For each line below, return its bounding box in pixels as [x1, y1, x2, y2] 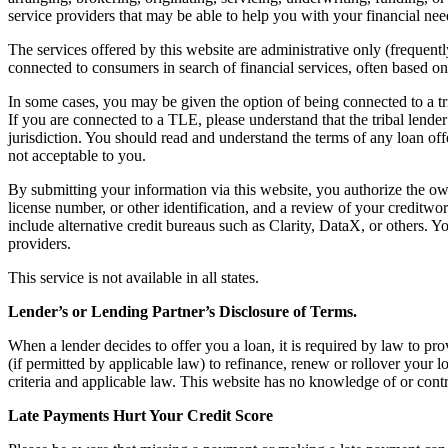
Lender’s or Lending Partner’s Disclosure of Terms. [8, 302, 357, 320]
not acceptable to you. [8, 146, 146, 164]
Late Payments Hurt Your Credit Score [8, 406, 273, 424]
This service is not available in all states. [8, 268, 259, 286]
